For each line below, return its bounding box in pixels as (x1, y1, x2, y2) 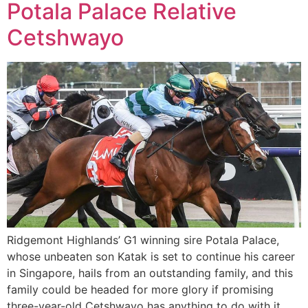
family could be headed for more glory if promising (7, 282, 274, 296)
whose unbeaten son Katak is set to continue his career (7, 249, 295, 263)
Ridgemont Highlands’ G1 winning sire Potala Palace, (7, 232, 279, 247)
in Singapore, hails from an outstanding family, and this (7, 265, 293, 280)
